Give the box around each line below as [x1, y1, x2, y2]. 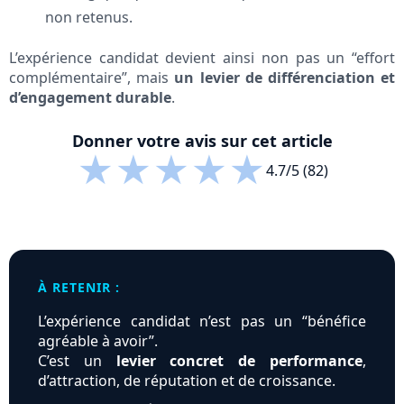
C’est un [38, 351, 116, 372]
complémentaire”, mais [9, 68, 175, 88]
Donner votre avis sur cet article [71, 130, 333, 152]
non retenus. [45, 7, 133, 28]
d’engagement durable [9, 87, 171, 108]
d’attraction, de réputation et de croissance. [38, 371, 335, 391]
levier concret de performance [115, 351, 363, 372]
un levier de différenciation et [174, 68, 396, 88]
